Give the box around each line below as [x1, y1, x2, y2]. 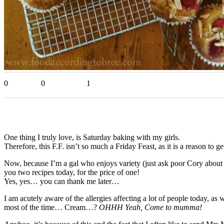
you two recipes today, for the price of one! [4, 167, 139, 176]
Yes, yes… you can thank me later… [4, 176, 119, 185]
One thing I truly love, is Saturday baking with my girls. [4, 132, 180, 141]
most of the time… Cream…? [4, 202, 99, 211]
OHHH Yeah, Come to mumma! [99, 202, 202, 211]
